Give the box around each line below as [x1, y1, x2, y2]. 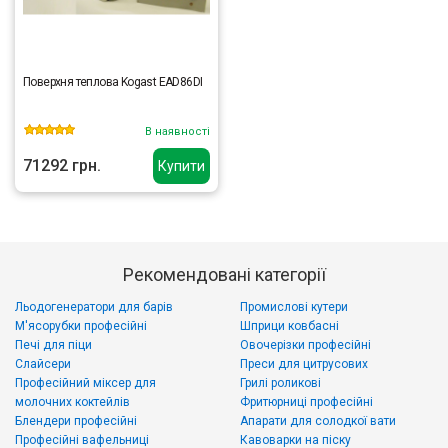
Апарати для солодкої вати [240, 414, 396, 428]
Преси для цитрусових [240, 357, 368, 371]
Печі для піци [15, 338, 92, 352]
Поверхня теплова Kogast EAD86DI [23, 75, 203, 89]
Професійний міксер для [15, 376, 156, 390]
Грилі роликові [240, 376, 321, 390]
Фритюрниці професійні [240, 395, 373, 409]
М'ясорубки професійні [15, 319, 147, 333]
